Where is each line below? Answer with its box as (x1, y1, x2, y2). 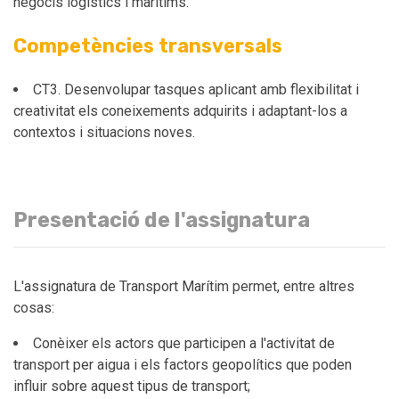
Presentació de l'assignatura (13, 208, 310, 232)
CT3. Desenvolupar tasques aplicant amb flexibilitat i (33, 81, 359, 98)
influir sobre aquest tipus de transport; (13, 378, 250, 395)
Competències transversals (13, 35, 282, 57)
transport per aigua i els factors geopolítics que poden (13, 356, 352, 373)
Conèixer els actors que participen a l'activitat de (33, 335, 335, 352)
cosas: (13, 299, 54, 316)
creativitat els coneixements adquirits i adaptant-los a (13, 102, 347, 119)
